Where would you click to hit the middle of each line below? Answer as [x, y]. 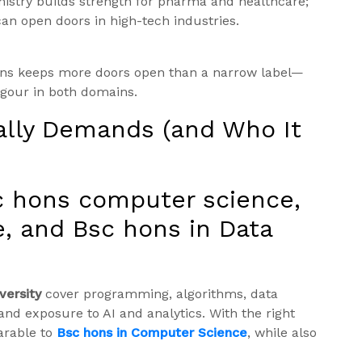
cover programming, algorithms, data [162, 294]
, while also [282, 333]
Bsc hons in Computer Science [152, 333]
